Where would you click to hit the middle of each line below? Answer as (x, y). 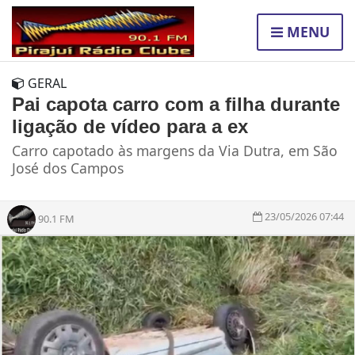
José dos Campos (68, 168)
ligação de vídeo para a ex (130, 127)
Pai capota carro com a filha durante (176, 105)
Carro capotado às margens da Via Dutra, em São (175, 151)
